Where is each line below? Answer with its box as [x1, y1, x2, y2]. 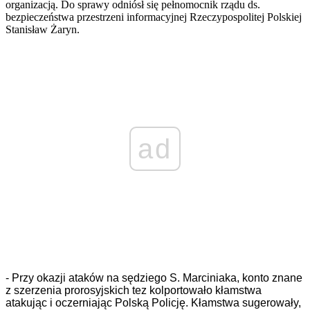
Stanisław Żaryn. [6, 24, 80, 36]
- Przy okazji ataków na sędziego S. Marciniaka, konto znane [6, 272, 302, 284]
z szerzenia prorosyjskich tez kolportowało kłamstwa [6, 284, 262, 297]
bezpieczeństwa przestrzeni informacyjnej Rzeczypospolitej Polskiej [6, 11, 302, 24]
